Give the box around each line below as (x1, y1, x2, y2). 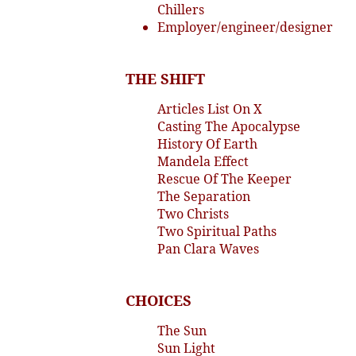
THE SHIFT (126, 68, 205, 88)
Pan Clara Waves (157, 239, 259, 257)
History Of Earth (157, 134, 257, 153)
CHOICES (126, 289, 192, 310)
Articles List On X (157, 99, 262, 118)
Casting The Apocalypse (157, 117, 300, 135)
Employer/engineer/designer (157, 17, 333, 36)
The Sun (157, 321, 207, 339)
